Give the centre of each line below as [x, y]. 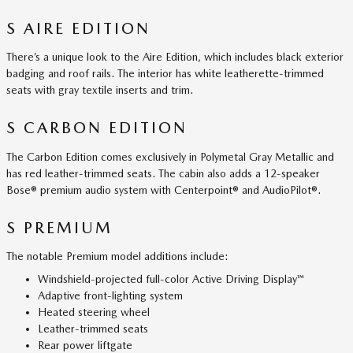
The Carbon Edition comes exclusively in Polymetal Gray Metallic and [170, 156]
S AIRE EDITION [78, 28]
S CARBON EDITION [97, 128]
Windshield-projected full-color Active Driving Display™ [171, 279]
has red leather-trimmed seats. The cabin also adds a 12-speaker [163, 173]
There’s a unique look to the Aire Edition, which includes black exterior [175, 57]
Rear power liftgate [85, 345]
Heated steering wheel [94, 312]
